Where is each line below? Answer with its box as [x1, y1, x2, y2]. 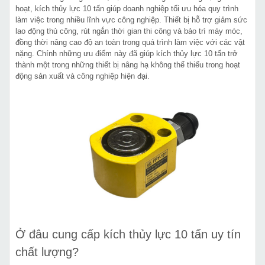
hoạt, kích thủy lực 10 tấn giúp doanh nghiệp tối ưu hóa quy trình [15, 4, 238, 14]
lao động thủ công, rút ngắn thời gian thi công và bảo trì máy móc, [15, 27, 243, 36]
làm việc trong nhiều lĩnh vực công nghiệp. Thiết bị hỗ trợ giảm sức [15, 15, 247, 25]
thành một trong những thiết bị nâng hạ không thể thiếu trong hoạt [15, 60, 240, 70]
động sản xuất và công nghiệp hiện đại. [15, 72, 150, 81]
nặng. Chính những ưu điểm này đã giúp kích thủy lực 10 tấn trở [15, 49, 238, 59]
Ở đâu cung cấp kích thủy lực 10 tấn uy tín [15, 227, 241, 241]
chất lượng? [15, 245, 79, 258]
